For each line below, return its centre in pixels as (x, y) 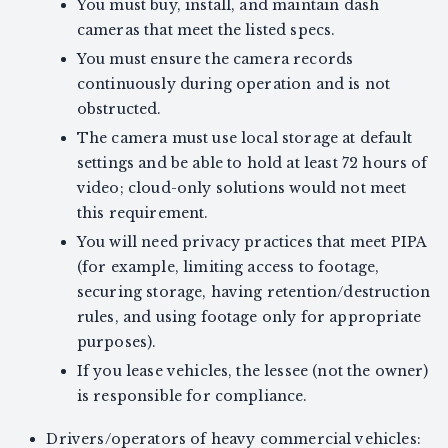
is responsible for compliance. (192, 396)
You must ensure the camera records (215, 59)
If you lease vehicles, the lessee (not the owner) (252, 371)
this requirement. (142, 213)
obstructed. (119, 109)
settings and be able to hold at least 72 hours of (252, 163)
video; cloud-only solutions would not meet (241, 188)
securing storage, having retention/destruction (253, 292)
